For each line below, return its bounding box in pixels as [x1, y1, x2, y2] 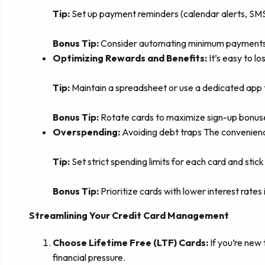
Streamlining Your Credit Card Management [29, 209, 229, 222]
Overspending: [53, 126, 120, 138]
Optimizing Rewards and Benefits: [53, 52, 207, 64]
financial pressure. [53, 251, 125, 263]
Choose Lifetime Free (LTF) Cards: [53, 236, 208, 248]
